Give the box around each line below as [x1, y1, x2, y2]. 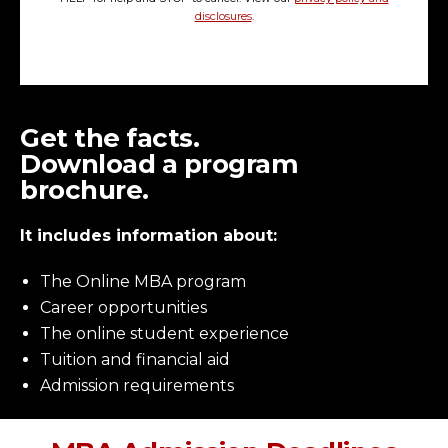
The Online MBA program [40, 272, 246, 292]
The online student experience [40, 324, 289, 344]
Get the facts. [20, 122, 199, 155]
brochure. [20, 174, 149, 207]
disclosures [194, 10, 252, 24]
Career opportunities [40, 298, 207, 318]
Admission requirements [40, 376, 234, 396]
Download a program [20, 148, 298, 181]
